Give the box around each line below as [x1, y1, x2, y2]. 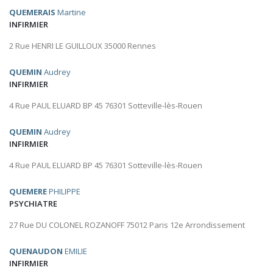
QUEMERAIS [9, 7, 55, 18]
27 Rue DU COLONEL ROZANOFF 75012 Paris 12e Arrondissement [9, 219, 245, 231]
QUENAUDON [9, 246, 63, 257]
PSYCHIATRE [9, 198, 57, 210]
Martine [55, 7, 86, 18]
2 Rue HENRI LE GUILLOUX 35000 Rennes [9, 40, 156, 52]
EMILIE [63, 246, 87, 257]
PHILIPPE [47, 186, 80, 197]
